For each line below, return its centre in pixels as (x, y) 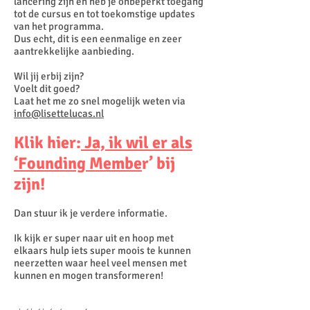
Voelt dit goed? (48, 89)
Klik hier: (47, 143)
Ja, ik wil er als (137, 143)
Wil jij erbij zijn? (49, 76)
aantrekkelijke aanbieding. (75, 51)
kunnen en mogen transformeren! (90, 275)
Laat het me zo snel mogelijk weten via (100, 101)
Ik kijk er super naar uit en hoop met (94, 238)
